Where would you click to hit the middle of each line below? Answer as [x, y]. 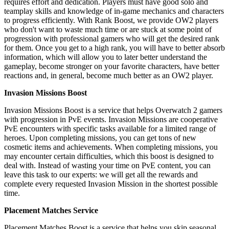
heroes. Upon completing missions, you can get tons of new [100, 138]
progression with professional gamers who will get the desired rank [112, 38]
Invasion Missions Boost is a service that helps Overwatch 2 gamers [113, 110]
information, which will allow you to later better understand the [106, 57]
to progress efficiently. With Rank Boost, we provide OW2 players [111, 20]
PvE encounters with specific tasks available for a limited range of [110, 128]
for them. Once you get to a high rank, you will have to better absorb [114, 48]
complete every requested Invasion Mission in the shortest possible [111, 184]
